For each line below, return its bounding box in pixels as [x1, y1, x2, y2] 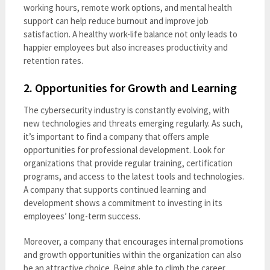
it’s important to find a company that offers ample [23, 130, 209, 142]
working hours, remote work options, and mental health [23, 1, 232, 13]
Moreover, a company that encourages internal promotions [23, 235, 243, 247]
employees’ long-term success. [23, 210, 140, 222]
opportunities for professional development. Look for [23, 143, 225, 155]
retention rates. [23, 54, 83, 66]
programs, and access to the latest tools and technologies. [23, 170, 244, 182]
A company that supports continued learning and [23, 183, 206, 195]
